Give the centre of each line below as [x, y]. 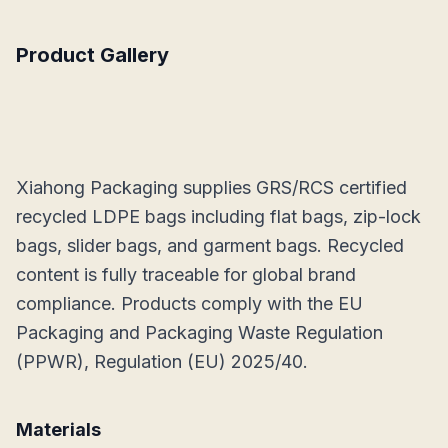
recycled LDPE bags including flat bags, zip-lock [218, 216]
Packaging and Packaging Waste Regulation [199, 332]
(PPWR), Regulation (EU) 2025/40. [162, 361]
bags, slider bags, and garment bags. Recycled [210, 245]
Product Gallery [92, 55]
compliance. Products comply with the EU [189, 303]
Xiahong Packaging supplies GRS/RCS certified [211, 187]
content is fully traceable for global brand [186, 274]
